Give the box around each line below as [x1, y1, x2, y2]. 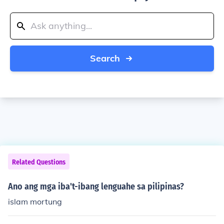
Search [90, 52, 120, 64]
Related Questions [12, 158, 65, 166]
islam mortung [8, 196, 62, 206]
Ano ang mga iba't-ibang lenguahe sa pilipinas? [8, 181, 184, 192]
